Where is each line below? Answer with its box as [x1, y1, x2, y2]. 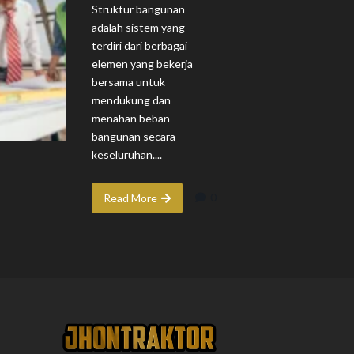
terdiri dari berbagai [91, 39, 187, 53]
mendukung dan [91, 93, 171, 107]
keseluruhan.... [91, 148, 162, 162]
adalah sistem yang [91, 21, 185, 35]
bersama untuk [91, 75, 165, 89]
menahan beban [91, 111, 170, 126]
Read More [103, 191, 157, 205]
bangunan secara [91, 130, 175, 144]
